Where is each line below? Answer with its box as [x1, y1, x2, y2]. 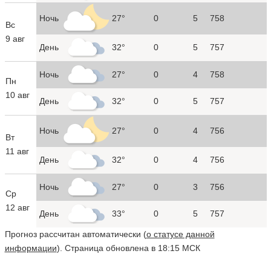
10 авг [5, 90, 30, 100]
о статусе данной [146, 229, 215, 239]
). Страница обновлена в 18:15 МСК [56, 243, 200, 253]
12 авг [5, 202, 30, 212]
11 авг [5, 146, 29, 156]
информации [4, 243, 57, 253]
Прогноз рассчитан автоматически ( [4, 229, 146, 239]
